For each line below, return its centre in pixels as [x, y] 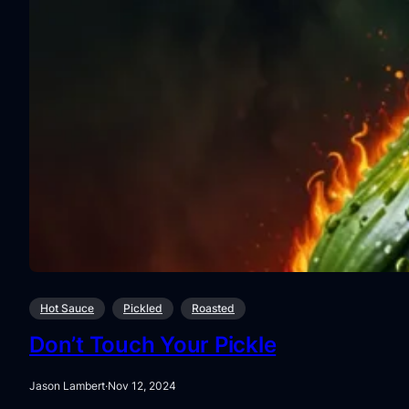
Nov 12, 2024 [142, 386]
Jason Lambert [67, 386]
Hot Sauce [67, 308]
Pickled [143, 308]
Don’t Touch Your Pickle [153, 345]
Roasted [213, 308]
